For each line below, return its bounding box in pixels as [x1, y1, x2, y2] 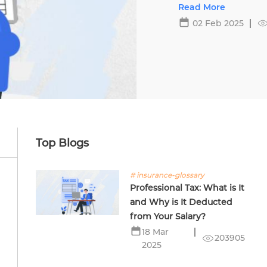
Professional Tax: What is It [130, 182, 245, 193]
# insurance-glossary [130, 170, 205, 179]
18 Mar [142, 226, 169, 237]
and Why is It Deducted [130, 197, 233, 207]
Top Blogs [36, 136, 89, 150]
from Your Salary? [130, 211, 206, 222]
